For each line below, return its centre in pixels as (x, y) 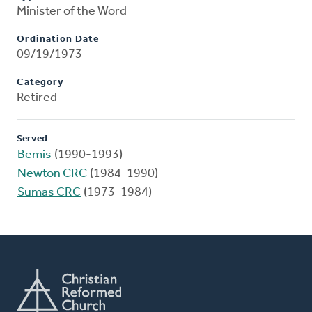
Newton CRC (52, 174)
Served (32, 139)
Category (40, 83)
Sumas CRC (49, 193)
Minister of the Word (72, 12)
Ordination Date (58, 40)
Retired (37, 98)
